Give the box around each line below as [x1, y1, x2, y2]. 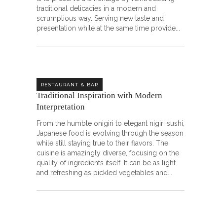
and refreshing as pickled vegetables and [37, 169, 168, 177]
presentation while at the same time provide [37, 24, 176, 32]
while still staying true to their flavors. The [37, 139, 168, 147]
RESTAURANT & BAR [41, 81, 98, 87]
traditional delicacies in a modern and [37, 4, 156, 12]
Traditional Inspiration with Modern [37, 91, 162, 100]
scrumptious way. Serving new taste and [37, 14, 164, 22]
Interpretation [37, 102, 85, 111]
